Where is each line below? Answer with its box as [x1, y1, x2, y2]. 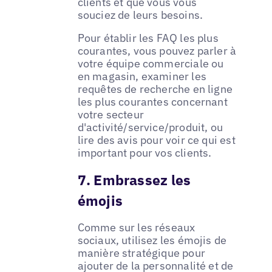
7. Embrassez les [77, 170, 191, 189]
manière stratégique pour [77, 245, 205, 260]
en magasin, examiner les [77, 69, 206, 83]
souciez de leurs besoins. [77, 8, 203, 22]
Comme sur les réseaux [77, 220, 195, 234]
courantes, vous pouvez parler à [77, 43, 237, 58]
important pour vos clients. [77, 145, 212, 160]
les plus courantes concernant [77, 94, 228, 109]
